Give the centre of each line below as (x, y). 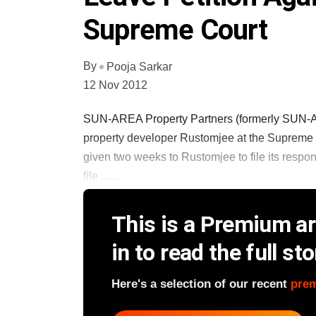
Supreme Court (176, 30)
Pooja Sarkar (139, 66)
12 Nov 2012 (115, 85)
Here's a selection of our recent (201, 284)
